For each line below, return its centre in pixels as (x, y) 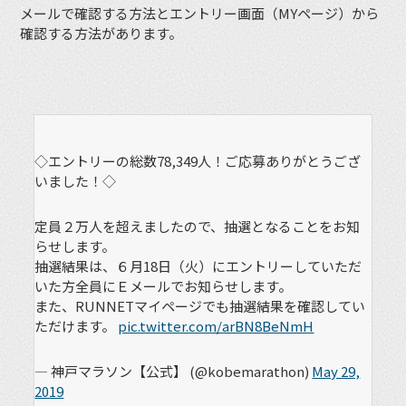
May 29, (336, 372)
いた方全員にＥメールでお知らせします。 (164, 286)
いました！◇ (76, 181)
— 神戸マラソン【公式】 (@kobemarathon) (174, 372)
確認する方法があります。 (101, 33)
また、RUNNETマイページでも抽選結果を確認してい (200, 306)
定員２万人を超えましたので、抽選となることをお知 (198, 227)
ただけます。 (77, 326)
